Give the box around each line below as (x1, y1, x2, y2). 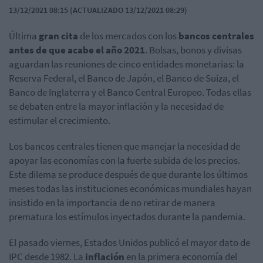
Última (9, 29, 39, 42)
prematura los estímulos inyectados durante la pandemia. (9, 210, 245, 223)
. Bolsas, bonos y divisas (145, 43, 242, 56)
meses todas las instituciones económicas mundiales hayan (9, 181, 252, 195)
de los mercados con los (78, 29, 178, 42)
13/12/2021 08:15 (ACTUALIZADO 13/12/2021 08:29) (9, 4, 187, 15)
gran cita (39, 29, 78, 42)
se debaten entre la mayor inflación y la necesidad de (9, 99, 224, 113)
